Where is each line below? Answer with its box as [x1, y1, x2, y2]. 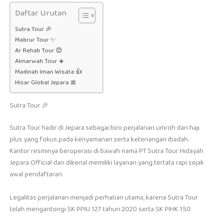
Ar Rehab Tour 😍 [15, 45, 62, 56]
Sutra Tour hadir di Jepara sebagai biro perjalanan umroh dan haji [10, 122, 200, 134]
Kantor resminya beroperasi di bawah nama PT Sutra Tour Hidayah [10, 145, 203, 157]
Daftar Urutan [15, 6, 66, 20]
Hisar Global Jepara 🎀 [15, 77, 77, 88]
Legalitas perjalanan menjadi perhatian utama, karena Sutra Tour [10, 191, 198, 203]
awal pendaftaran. [10, 169, 63, 181]
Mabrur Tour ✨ [15, 34, 56, 45]
